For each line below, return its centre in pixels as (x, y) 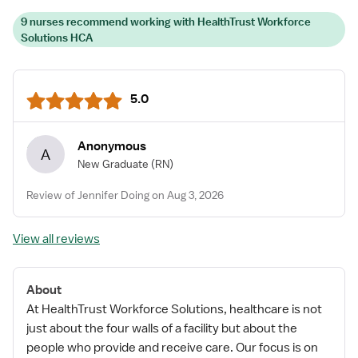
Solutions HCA (57, 38)
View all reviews (56, 239)
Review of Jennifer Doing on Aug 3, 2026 (125, 195)
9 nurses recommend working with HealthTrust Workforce (166, 22)
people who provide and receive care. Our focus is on (172, 348)
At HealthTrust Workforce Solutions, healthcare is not (174, 309)
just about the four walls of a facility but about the (162, 328)
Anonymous (112, 146)
